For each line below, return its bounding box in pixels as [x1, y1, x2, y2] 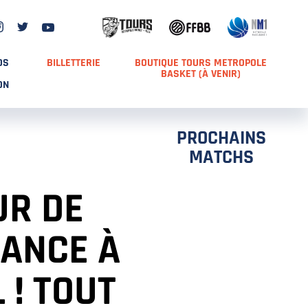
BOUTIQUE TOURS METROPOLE [134, 56, 267, 70]
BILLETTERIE [46, 56, 100, 70]
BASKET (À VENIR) [160, 67, 241, 81]
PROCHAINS [177, 126, 266, 151]
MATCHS [189, 145, 254, 170]
